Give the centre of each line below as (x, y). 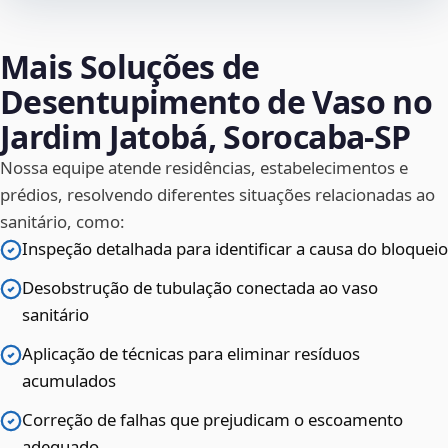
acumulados (69, 381)
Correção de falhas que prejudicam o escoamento (212, 420)
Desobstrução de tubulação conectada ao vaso (200, 288)
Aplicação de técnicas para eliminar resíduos (191, 354)
